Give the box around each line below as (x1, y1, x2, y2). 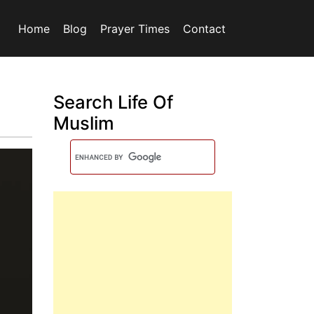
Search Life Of (53, 91, 173, 113)
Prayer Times (100, 21, 170, 36)
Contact (183, 21, 226, 36)
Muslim (53, 112, 114, 134)
